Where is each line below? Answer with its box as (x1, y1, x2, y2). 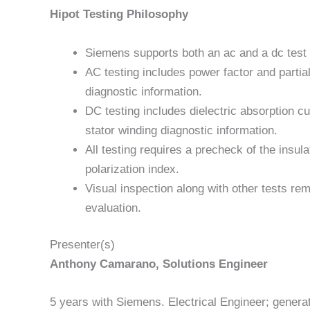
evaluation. (85, 201, 141, 215)
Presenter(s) (50, 238, 115, 252)
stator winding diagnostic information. (85, 123, 277, 137)
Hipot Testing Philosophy (50, 8, 188, 21)
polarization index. (85, 162, 179, 176)
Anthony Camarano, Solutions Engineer (50, 257, 268, 271)
